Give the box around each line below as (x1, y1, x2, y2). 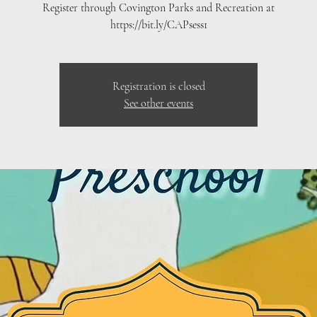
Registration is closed (112, 79, 205, 93)
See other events (124, 96, 193, 110)
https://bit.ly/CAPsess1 (110, 18, 207, 32)
